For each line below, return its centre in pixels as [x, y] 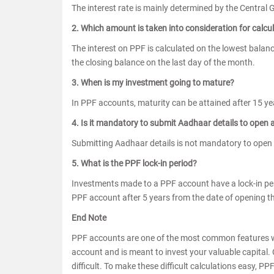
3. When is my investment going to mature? [153, 83]
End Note [89, 218]
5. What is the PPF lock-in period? [134, 164]
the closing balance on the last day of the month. [163, 63]
